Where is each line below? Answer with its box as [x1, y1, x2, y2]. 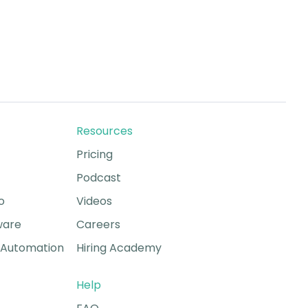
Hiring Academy [76, 239, 162, 256]
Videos [76, 192, 112, 209]
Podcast [76, 169, 121, 186]
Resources [76, 122, 133, 139]
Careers [76, 216, 120, 232]
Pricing [76, 146, 113, 162]
